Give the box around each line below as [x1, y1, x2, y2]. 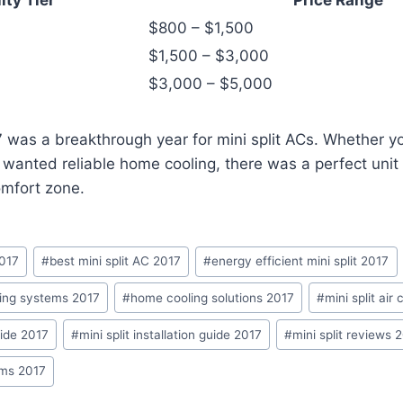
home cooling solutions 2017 [130, 290, 295, 305]
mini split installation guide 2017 [79, 327, 263, 342]
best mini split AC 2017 [49, 254, 182, 269]
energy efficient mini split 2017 [211, 254, 390, 269]
